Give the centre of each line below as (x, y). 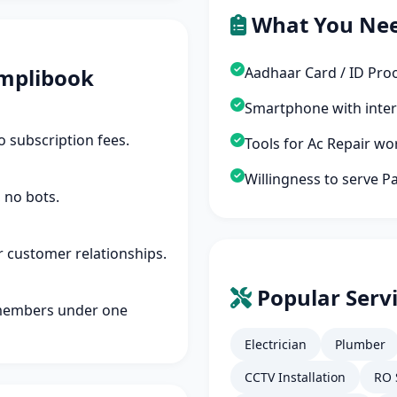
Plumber (360, 344)
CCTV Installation (295, 377)
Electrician (276, 344)
